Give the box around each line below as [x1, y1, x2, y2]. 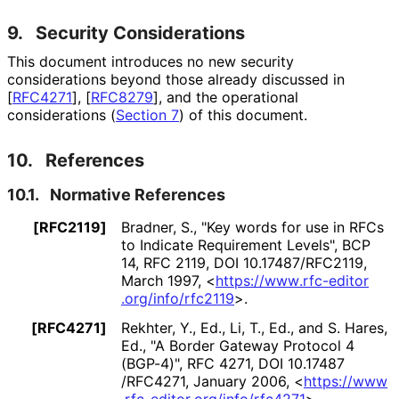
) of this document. [179, 106, 306, 125]
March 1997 [121, 272, 198, 290]
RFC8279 [91, 88, 153, 107]
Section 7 [116, 106, 179, 125]
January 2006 [193, 372, 286, 391]
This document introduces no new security [7, 53, 294, 71]
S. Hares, [328, 319, 387, 338]
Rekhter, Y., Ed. [121, 319, 222, 338]
